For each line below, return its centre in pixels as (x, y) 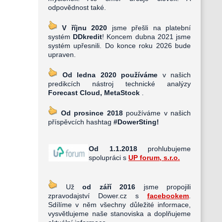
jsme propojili (163, 187)
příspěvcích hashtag (80, 122)
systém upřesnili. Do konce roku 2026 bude (119, 46)
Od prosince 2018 (92, 113)
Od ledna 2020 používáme (110, 75)
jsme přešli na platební (149, 28)
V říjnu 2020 (85, 28)
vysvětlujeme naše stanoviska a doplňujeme (119, 214)
